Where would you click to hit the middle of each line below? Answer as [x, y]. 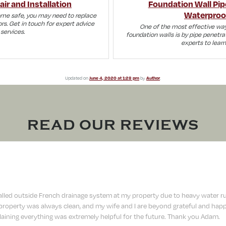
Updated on [77, 78]
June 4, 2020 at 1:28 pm [114, 78]
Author [153, 78]
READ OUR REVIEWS [113, 125]
